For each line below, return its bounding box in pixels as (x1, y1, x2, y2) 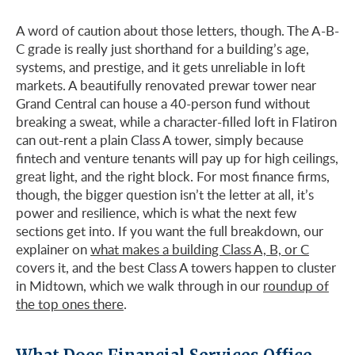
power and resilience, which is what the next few (16, 203, 296, 222)
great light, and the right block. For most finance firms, (16, 166, 330, 185)
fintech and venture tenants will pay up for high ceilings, (16, 148, 338, 167)
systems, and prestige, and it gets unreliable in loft (16, 57, 305, 76)
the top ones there (16, 294, 124, 313)
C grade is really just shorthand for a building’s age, (16, 39, 309, 58)
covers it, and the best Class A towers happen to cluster (16, 258, 336, 277)
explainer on (16, 239, 90, 258)
